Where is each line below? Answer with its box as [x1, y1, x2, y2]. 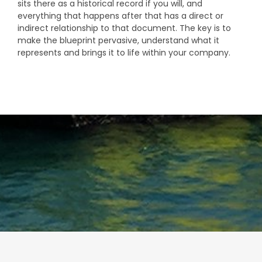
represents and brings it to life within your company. [18, 46, 230, 58]
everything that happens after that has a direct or [18, 9, 223, 22]
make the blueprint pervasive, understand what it [18, 34, 219, 46]
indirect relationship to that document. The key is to [18, 22, 231, 34]
